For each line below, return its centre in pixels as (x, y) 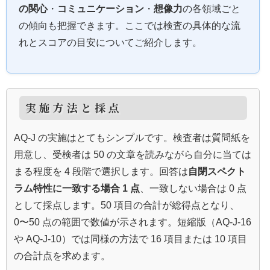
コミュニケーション (101, 9)
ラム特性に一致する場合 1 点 (77, 189)
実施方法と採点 (74, 108)
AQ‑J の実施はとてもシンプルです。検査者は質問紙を (132, 138)
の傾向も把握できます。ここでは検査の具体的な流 (130, 26)
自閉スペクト (217, 172)
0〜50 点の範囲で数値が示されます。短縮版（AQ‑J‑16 (133, 222)
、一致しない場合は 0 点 (193, 189)
